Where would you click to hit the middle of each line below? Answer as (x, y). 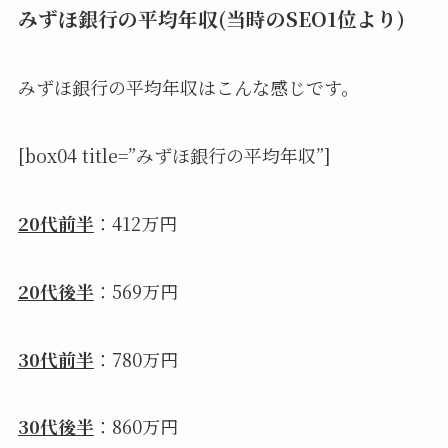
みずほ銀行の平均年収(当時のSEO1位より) (211, 18)
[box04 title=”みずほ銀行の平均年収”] (174, 155)
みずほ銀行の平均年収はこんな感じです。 (188, 87)
